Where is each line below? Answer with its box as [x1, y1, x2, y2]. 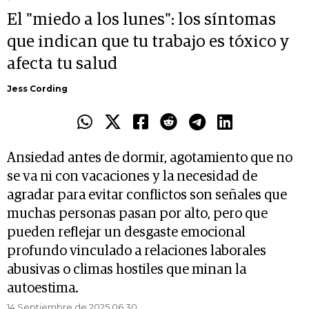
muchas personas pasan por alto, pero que [7, 207, 268, 221]
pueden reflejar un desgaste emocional [7, 226, 246, 240]
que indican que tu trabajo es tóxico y [7, 34, 289, 51]
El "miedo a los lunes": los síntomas [7, 12, 276, 29]
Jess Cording [7, 83, 68, 94]
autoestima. [7, 281, 79, 296]
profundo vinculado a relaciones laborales [7, 244, 266, 259]
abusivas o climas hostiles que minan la [7, 263, 246, 277]
